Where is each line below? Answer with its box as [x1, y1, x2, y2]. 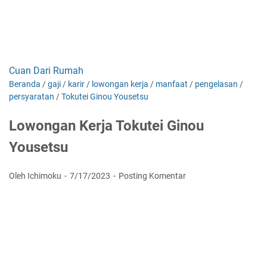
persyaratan [9, 92, 54, 101]
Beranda [9, 79, 41, 89]
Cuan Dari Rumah [9, 65, 83, 76]
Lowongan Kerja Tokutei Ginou [9, 117, 204, 134]
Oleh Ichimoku [9, 171, 63, 181]
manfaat [156, 79, 188, 89]
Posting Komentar [119, 171, 186, 181]
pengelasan [195, 79, 238, 89]
